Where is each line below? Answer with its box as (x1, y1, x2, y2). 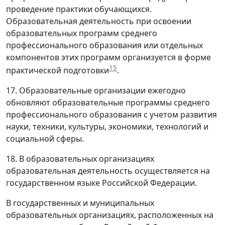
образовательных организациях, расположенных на (6, 209, 213, 221)
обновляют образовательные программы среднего (6, 97, 210, 108)
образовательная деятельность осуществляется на (6, 165, 210, 177)
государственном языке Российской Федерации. (6, 177, 197, 189)
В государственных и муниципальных (6, 197, 154, 209)
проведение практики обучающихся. (6, 4, 152, 15)
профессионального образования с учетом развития (6, 109, 217, 121)
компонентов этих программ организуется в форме (6, 52, 211, 63)
